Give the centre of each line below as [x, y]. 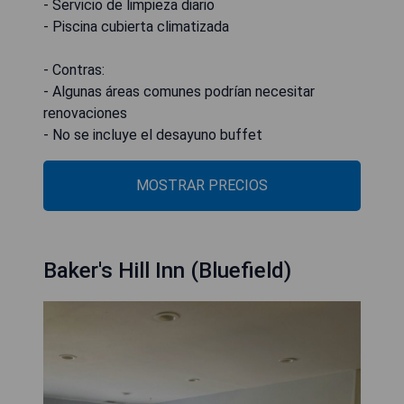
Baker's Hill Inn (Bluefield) [167, 271]
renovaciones [85, 113]
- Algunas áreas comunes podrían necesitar [179, 92]
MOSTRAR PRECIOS [202, 185]
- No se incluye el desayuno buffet [153, 135]
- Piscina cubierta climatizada [136, 27]
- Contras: [74, 70]
